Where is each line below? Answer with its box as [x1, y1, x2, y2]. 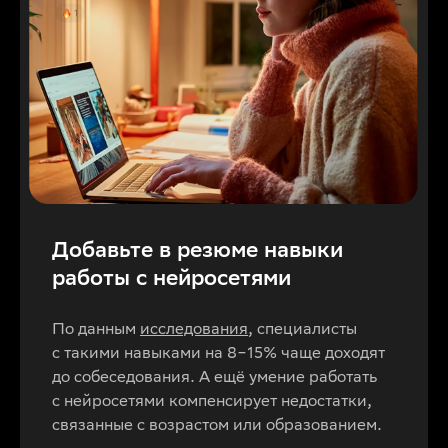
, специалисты [248, 319, 357, 339]
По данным [52, 319, 140, 339]
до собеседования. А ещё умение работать [52, 367, 377, 387]
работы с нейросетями [52, 264, 291, 291]
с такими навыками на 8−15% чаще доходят [52, 343, 385, 363]
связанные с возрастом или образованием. [52, 415, 382, 435]
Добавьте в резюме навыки [52, 236, 343, 263]
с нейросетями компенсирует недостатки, [52, 391, 372, 411]
